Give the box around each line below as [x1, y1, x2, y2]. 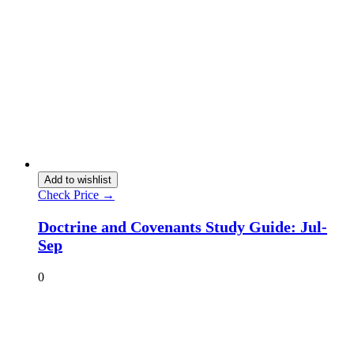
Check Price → [38, 187, 115, 201]
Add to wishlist [44, 173, 111, 186]
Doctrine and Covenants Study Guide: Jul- [38, 217, 327, 235]
